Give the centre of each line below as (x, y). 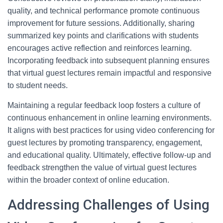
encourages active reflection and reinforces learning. (100, 48)
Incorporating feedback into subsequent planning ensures (109, 60)
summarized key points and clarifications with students (103, 36)
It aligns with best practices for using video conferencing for (111, 130)
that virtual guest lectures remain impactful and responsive (110, 73)
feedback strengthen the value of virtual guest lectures (102, 167)
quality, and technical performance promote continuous (104, 11)
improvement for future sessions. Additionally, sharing (101, 23)
